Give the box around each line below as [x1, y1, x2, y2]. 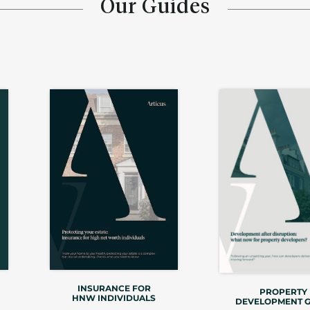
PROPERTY [259, 286, 307, 297]
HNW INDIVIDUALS [72, 293, 156, 304]
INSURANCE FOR [77, 283, 151, 294]
